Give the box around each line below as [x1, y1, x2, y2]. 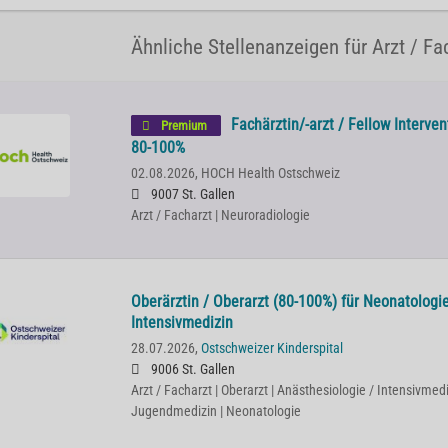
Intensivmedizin [130, 313, 233, 332]
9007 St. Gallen [147, 186, 235, 203]
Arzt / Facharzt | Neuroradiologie [130, 207, 310, 224]
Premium [157, 118, 210, 133]
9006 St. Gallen [147, 361, 235, 378]
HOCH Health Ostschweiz [200, 165, 340, 182]
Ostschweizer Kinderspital [200, 340, 343, 357]
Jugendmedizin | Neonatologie [130, 403, 301, 420]
